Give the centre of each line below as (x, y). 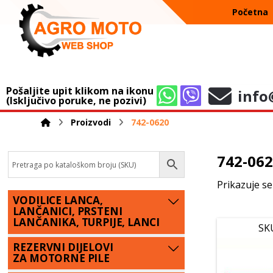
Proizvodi (91, 122)
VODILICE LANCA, (58, 200)
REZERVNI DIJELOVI (63, 247)
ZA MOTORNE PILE (61, 258)
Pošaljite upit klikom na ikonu (80, 90)
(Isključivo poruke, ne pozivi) (76, 100)
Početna (250, 12)
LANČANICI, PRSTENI (68, 211)
